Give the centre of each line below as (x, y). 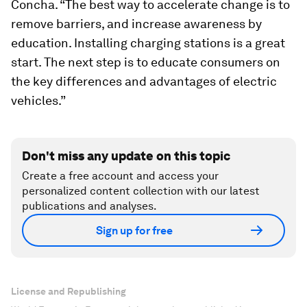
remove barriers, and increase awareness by (136, 24)
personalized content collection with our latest (141, 191)
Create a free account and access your (120, 176)
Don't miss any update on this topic (126, 156)
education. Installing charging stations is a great (148, 43)
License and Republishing (69, 292)
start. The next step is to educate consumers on (146, 62)
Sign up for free (134, 230)
